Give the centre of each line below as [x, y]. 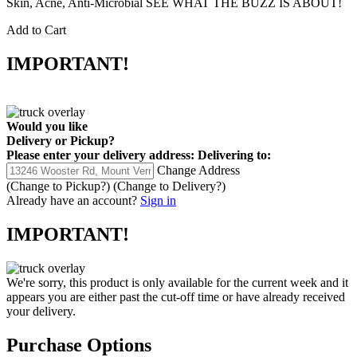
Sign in [158, 200]
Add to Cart [36, 30]
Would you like [47, 126]
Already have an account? [72, 200]
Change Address [198, 170]
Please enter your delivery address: [100, 155]
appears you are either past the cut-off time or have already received [176, 296]
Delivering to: [234, 155]
